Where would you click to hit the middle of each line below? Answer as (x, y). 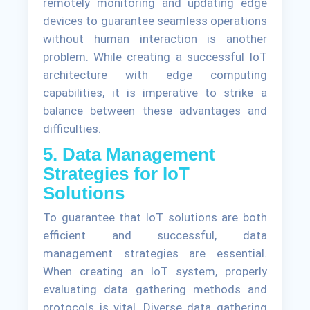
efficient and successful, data (155, 236)
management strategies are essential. (155, 254)
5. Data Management (129, 155)
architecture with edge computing (155, 75)
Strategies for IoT (117, 174)
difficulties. (72, 129)
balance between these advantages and (155, 111)
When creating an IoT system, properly (155, 272)
